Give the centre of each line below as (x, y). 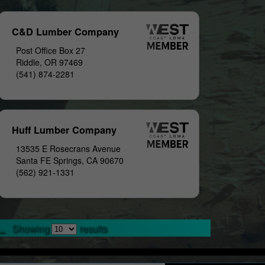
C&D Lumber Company (66, 31)
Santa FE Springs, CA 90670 (70, 160)
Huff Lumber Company (64, 130)
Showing (32, 228)
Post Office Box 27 (50, 50)
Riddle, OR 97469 (49, 62)
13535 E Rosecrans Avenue (68, 148)
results (92, 228)
